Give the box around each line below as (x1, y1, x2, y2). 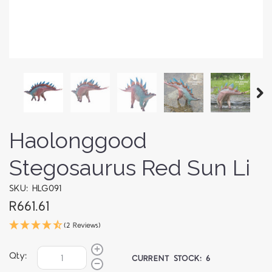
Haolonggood (9, 127, 147, 154)
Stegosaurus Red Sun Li (9, 155, 250, 181)
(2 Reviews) (64, 220, 101, 231)
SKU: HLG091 (9, 182, 61, 195)
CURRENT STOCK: (132, 253, 206, 264)
